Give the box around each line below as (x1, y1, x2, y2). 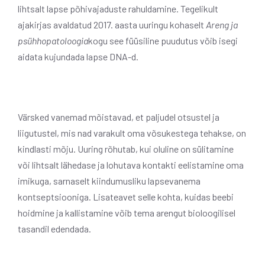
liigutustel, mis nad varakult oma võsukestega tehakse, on (18, 127, 246, 138)
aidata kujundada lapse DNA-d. (18, 50, 138, 62)
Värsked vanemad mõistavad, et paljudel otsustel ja (18, 111, 219, 122)
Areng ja (206, 18, 238, 30)
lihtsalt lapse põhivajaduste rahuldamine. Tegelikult (18, 2, 218, 14)
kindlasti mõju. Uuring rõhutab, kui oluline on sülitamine (18, 143, 234, 154)
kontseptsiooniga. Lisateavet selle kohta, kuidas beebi (18, 190, 234, 202)
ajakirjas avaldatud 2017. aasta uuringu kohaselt (18, 18, 206, 30)
